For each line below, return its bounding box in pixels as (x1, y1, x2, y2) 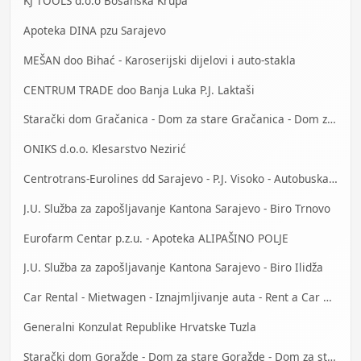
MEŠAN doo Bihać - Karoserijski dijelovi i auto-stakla (23, 52, 296, 68)
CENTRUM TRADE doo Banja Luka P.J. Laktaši (23, 81, 255, 98)
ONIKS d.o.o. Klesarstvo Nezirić (23, 141, 186, 157)
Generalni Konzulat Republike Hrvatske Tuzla (23, 318, 256, 334)
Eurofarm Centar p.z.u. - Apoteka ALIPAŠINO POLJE (23, 230, 288, 246)
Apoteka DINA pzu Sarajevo (23, 23, 166, 39)
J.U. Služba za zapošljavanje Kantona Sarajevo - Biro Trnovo (23, 200, 330, 216)
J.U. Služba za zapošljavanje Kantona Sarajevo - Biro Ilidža (23, 259, 323, 276)
